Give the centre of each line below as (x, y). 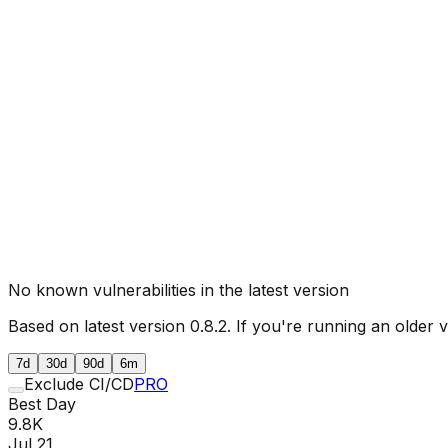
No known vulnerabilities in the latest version (178, 289)
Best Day (42, 403)
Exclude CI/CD (79, 383)
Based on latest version (99, 325)
